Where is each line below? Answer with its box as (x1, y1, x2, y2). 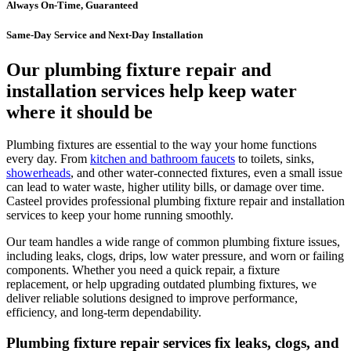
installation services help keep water (6, 80, 297, 101)
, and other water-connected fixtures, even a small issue (71, 166, 342, 180)
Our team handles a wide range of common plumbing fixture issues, (6, 235, 340, 249)
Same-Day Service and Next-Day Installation (6, 29, 203, 42)
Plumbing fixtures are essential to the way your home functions (6, 138, 317, 152)
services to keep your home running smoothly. (6, 208, 233, 223)
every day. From (6, 152, 90, 166)
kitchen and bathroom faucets (90, 152, 235, 166)
